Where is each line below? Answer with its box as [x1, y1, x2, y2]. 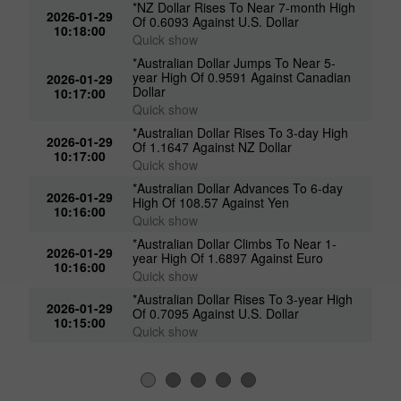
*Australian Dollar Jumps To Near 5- [132, 53, 337, 72]
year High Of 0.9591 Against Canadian [132, 67, 352, 86]
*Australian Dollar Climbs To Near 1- [132, 234, 337, 252]
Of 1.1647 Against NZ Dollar [132, 137, 293, 156]
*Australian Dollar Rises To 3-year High [132, 289, 354, 308]
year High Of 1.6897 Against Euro [132, 248, 324, 267]
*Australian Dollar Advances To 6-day [132, 178, 344, 197]
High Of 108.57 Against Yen [132, 192, 290, 211]
